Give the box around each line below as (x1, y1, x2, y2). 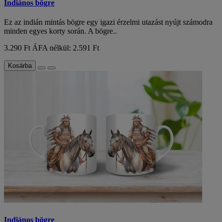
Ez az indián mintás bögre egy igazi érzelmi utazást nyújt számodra (4, 18, 213, 27)
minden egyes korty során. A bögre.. (4, 27, 117, 36)
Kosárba (8, 62, 32, 70)
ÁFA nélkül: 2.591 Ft (32, 44, 99, 53)
